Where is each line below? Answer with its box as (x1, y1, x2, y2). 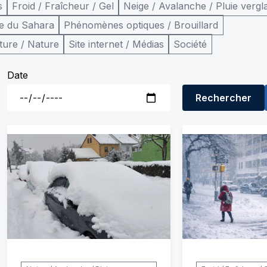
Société (173, 38, 207, 50)
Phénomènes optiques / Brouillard (64, 19, 218, 31)
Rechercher (195, 92, 252, 104)
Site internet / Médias (69, 38, 164, 50)
